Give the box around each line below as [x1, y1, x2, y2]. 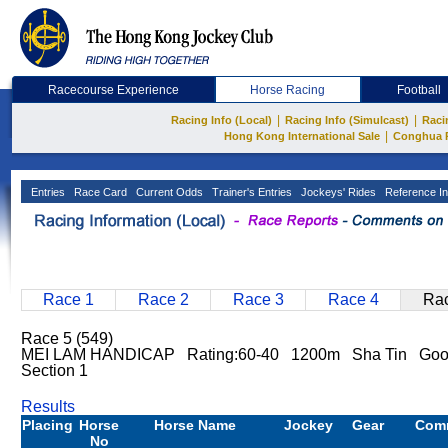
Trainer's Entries [209, 186, 292, 198]
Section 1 [21, 362, 88, 379]
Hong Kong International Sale [223, 130, 380, 142]
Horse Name [154, 417, 236, 433]
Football [397, 83, 442, 97]
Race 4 [327, 291, 379, 308]
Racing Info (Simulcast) [285, 114, 409, 126]
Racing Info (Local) [171, 114, 272, 126]
